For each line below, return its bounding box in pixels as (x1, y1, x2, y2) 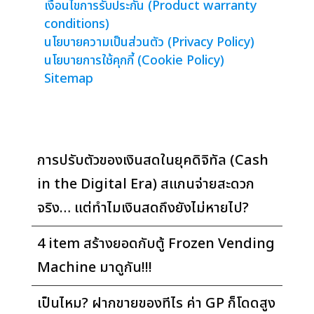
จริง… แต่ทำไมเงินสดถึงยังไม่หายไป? (36, 197, 249, 219)
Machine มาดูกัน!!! (36, 257, 152, 278)
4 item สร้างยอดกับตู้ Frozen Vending (36, 233, 275, 254)
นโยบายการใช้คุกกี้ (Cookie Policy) (43, 50, 224, 70)
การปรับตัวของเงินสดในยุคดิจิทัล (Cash (36, 149, 268, 171)
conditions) (43, 14, 109, 34)
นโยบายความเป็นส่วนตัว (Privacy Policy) (43, 32, 254, 52)
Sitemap (43, 69, 93, 88)
